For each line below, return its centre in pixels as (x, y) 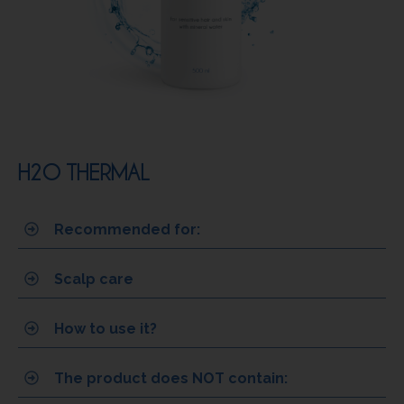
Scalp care (94, 279)
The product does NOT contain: (171, 378)
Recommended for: (127, 229)
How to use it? (106, 328)
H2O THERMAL (83, 171)
